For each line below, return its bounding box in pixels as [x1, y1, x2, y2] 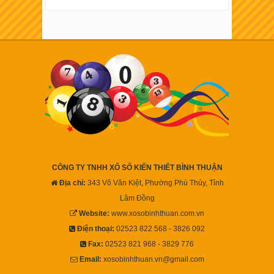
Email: [79, 254, 102, 263]
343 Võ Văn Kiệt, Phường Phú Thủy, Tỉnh [85, 178, 224, 187]
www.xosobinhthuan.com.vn [109, 209, 204, 217]
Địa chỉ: [59, 178, 86, 187]
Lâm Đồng [119, 193, 155, 202]
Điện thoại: [77, 224, 114, 232]
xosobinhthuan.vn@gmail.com [101, 254, 204, 263]
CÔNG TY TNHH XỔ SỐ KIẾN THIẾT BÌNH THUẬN [51, 163, 223, 171]
